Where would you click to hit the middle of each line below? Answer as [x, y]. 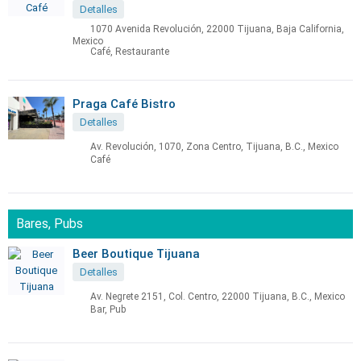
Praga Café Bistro [124, 104]
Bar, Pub [108, 310]
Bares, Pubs [50, 224]
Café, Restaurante [130, 52]
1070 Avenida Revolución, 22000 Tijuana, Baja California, [217, 29]
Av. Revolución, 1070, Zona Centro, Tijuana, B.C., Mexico [214, 147]
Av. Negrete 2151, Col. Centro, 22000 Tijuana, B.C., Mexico [218, 297]
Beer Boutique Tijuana [136, 254]
